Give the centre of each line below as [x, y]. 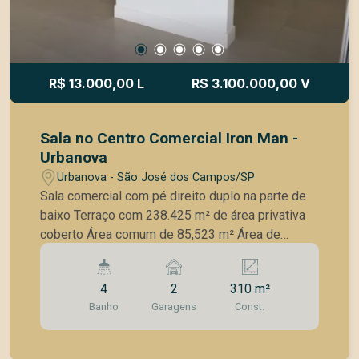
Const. [250, 307]
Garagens [174, 307]
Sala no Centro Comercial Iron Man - [169, 138]
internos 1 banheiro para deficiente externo [185, 273]
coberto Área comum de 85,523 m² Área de [161, 234]
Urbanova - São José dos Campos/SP [156, 177]
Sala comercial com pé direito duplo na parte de [173, 196]
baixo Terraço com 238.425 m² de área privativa [57, 215]
